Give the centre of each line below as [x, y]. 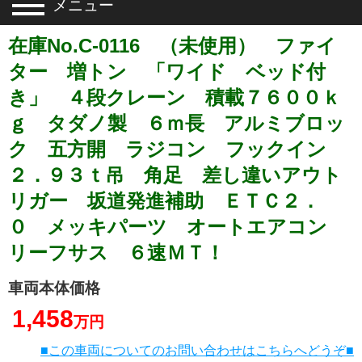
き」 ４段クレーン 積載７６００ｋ [175, 97]
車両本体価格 [54, 288]
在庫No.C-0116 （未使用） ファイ [172, 46]
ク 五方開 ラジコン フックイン [177, 149]
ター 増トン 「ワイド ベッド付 [167, 72]
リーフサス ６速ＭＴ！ [116, 253]
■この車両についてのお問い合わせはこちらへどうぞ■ [197, 350]
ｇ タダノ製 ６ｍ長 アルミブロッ [177, 123]
